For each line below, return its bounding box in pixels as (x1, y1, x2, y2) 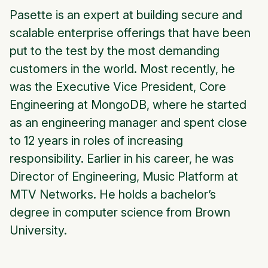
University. (10, 223, 70, 238)
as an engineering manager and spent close (10, 115, 247, 130)
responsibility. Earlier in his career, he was (10, 151, 234, 166)
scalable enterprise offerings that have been (10, 26, 251, 41)
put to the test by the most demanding (10, 44, 220, 59)
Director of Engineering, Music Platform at (10, 169, 238, 184)
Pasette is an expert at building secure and (10, 8, 242, 23)
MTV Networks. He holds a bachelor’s (10, 187, 216, 202)
